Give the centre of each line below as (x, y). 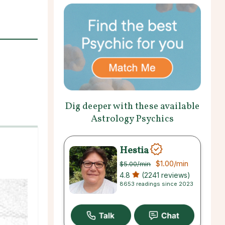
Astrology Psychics (132, 119)
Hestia (134, 150)
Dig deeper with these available (132, 106)
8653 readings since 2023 (157, 184)
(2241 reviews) (165, 175)
